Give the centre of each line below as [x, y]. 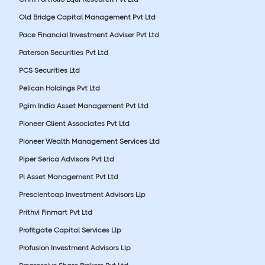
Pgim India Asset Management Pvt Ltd [84, 106]
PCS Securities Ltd [49, 70]
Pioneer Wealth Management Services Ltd [89, 141]
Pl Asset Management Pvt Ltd [69, 177]
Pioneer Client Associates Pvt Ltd [74, 123]
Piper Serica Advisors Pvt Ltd [67, 159]
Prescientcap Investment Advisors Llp [82, 194]
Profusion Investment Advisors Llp [75, 248]
